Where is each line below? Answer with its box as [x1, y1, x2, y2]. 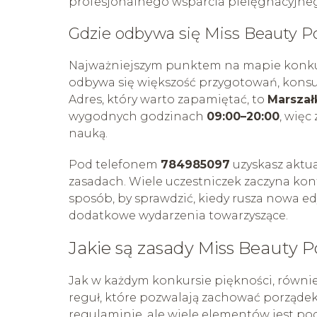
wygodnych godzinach [69, 109, 207, 123]
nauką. [69, 126, 108, 140]
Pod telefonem [69, 157, 161, 171]
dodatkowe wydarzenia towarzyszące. [69, 208, 288, 222]
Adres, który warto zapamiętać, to [69, 92, 267, 106]
